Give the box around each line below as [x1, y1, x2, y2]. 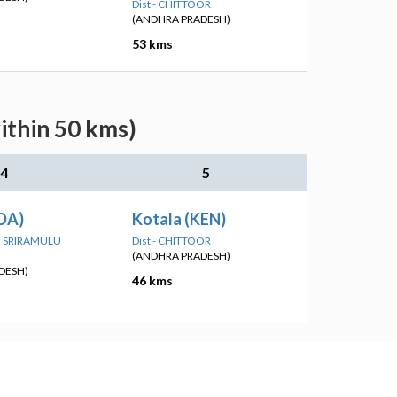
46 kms [132, 273, 173, 288]
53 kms [132, 36, 173, 51]
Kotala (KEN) [132, 209, 226, 229]
